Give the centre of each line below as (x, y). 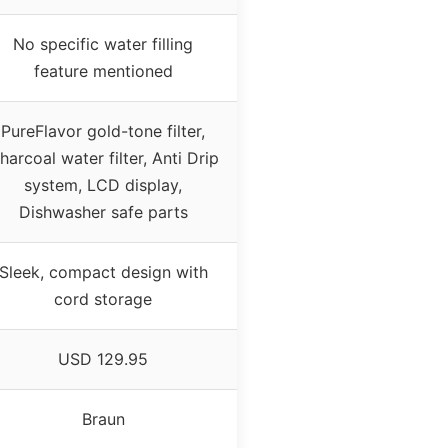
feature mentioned (103, 71)
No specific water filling (103, 44)
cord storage (103, 299)
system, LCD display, (103, 185)
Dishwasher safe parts (103, 212)
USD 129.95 (103, 359)
